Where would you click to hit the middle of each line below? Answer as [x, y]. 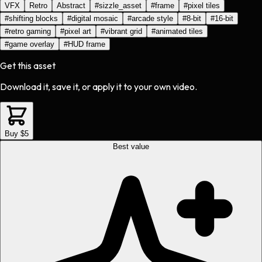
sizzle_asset [120, 6]
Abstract [71, 6]
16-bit [224, 19]
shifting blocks [33, 19]
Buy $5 [17, 134]
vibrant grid [123, 32]
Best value [131, 147]
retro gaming [30, 32]
